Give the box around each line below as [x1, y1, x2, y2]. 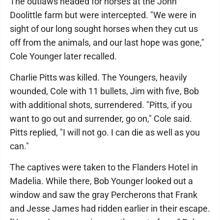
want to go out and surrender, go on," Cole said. [10, 113, 192, 124]
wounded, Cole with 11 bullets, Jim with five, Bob [10, 86, 199, 96]
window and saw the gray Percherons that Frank [10, 190, 197, 200]
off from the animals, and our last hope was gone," [10, 37, 204, 48]
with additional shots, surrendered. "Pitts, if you [10, 100, 192, 110]
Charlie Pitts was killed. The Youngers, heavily [10, 72, 187, 82]
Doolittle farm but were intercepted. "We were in [10, 10, 196, 20]
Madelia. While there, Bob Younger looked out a [10, 176, 193, 186]
